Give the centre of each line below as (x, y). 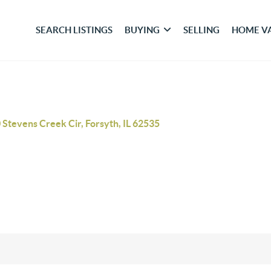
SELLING (202, 30)
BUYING (142, 30)
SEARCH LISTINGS (74, 30)
